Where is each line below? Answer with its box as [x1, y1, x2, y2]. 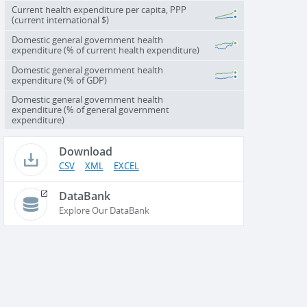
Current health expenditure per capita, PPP [11, 4, 186, 15]
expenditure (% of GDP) [11, 75, 107, 86]
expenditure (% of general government [11, 104, 169, 115]
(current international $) [11, 14, 109, 25]
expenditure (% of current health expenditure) [11, 45, 199, 56]
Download [58, 143, 112, 159]
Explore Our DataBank [58, 205, 149, 216]
